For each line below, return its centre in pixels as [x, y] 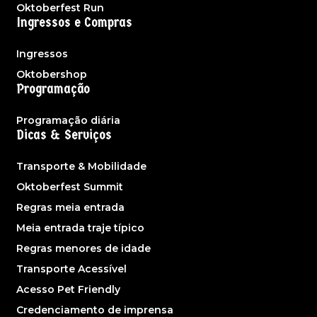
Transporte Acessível [71, 269]
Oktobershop [52, 75]
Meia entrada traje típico [80, 228]
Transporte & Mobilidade [81, 167]
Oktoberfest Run [60, 8]
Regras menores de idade [83, 249]
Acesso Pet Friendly [68, 290]
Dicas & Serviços [64, 135]
